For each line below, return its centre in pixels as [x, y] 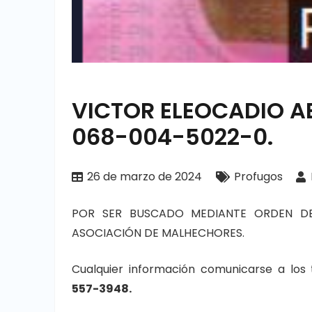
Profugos [258, 176]
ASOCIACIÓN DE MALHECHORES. [158, 233]
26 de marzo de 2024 [145, 176]
